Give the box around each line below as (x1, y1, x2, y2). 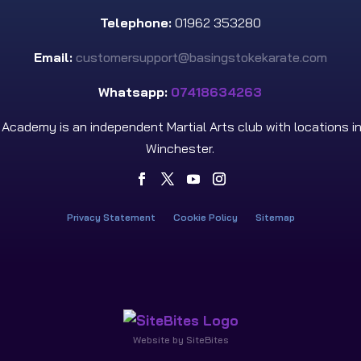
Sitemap (255, 211, 295, 223)
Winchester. (146, 140, 215, 156)
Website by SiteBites (132, 334, 229, 346)
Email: (33, 49, 73, 65)
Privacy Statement (66, 211, 156, 223)
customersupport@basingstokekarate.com (75, 49, 327, 65)
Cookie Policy (172, 211, 238, 223)
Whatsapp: (98, 84, 168, 100)
